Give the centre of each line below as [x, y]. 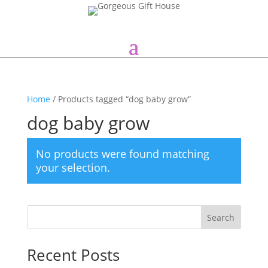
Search [221, 217]
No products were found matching [122, 154]
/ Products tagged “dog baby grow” [120, 99]
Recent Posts [73, 255]
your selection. [73, 167]
